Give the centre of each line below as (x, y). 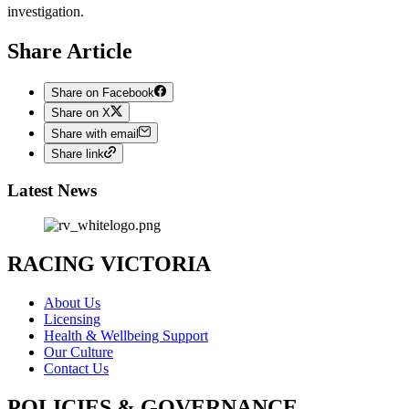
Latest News (52, 190)
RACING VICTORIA (109, 264)
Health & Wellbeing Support (126, 336)
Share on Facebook (103, 93)
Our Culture (79, 352)
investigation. (46, 11)
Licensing (72, 320)
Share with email (95, 133)
